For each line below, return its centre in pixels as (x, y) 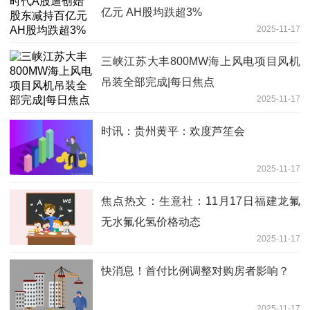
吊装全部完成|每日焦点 (158, 82)
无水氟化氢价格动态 (151, 222)
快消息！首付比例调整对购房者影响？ (195, 271)
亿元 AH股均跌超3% (152, 12)
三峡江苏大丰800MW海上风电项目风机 (201, 62)
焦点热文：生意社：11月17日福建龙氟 (201, 201)
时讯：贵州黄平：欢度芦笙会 (173, 131)
